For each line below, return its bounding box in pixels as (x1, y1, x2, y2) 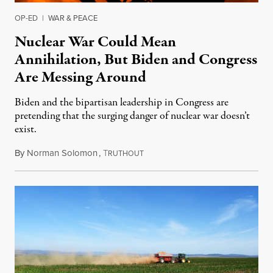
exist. (15, 121, 37, 137)
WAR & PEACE (48, 12, 97, 24)
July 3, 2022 (143, 146, 187, 160)
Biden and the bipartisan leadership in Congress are (15, 94, 229, 110)
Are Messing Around (15, 66, 146, 88)
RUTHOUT (108, 147, 144, 159)
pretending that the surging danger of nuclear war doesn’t (15, 108, 250, 124)
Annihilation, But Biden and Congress (15, 48, 257, 71)
